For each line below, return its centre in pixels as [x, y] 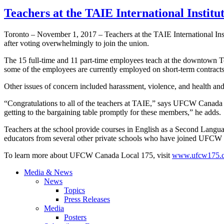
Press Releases [87, 199]
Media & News [48, 172]
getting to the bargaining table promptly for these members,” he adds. [112, 112]
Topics [74, 190]
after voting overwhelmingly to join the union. [76, 43]
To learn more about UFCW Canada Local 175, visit [88, 155]
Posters [75, 217]
